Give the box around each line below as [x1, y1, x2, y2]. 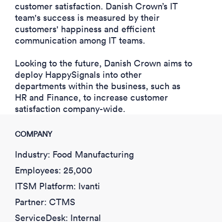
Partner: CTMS [15, 196, 75, 208]
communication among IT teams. [15, 35, 145, 47]
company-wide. [63, 103, 125, 115]
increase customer [94, 92, 168, 104]
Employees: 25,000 [15, 165, 92, 176]
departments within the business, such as [15, 80, 180, 92]
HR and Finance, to [15, 92, 94, 104]
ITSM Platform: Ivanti [15, 180, 100, 192]
